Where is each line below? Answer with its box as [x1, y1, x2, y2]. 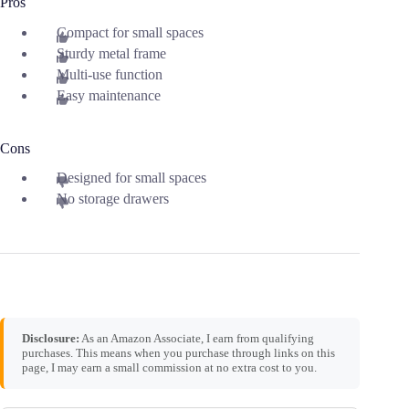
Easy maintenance [57, 87, 161, 103]
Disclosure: [22, 331, 79, 346]
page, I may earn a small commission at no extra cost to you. [22, 361, 317, 375]
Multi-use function [57, 66, 163, 82]
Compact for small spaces [57, 25, 204, 41]
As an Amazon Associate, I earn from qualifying [79, 331, 314, 346]
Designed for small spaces [57, 170, 206, 186]
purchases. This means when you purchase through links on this [22, 346, 335, 361]
